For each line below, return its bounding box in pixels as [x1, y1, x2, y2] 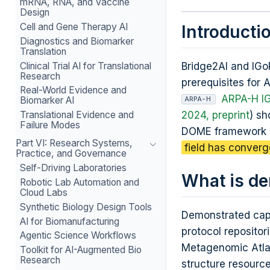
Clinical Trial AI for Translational [20, 60, 152, 72]
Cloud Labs [20, 187, 68, 199]
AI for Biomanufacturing [20, 215, 120, 227]
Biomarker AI [20, 95, 75, 107]
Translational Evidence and [20, 109, 134, 121]
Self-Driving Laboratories [20, 162, 127, 174]
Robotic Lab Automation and [20, 177, 140, 189]
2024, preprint [181, 108, 250, 121]
